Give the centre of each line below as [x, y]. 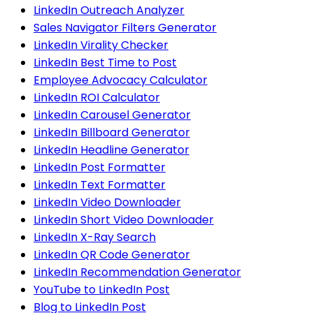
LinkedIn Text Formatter [100, 185]
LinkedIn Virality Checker [101, 45]
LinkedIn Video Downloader [107, 203]
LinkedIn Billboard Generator [112, 133]
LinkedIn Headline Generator [111, 150]
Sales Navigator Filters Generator [125, 28]
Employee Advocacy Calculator [121, 80]
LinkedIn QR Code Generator [112, 255]
